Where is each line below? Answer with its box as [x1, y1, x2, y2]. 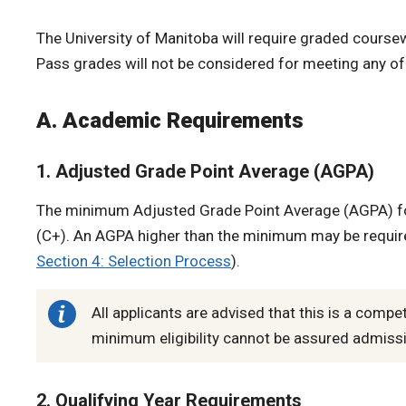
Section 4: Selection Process [36, 251, 231, 270]
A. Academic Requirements [36, 107, 304, 133]
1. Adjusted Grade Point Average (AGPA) [36, 159, 374, 182]
